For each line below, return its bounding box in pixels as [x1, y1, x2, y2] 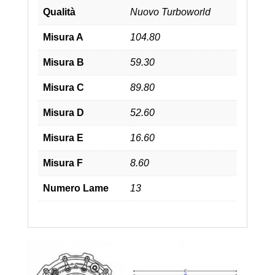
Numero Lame [42, 182, 109, 193]
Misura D [42, 107, 84, 118]
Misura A [42, 31, 83, 42]
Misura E [42, 132, 83, 143]
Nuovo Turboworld [130, 6, 211, 17]
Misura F [42, 157, 83, 168]
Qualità [42, 6, 76, 17]
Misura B [42, 56, 84, 68]
